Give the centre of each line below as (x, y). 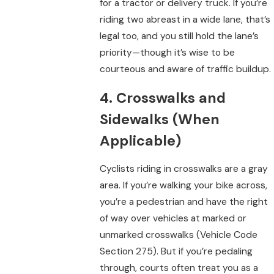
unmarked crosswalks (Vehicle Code (179, 235)
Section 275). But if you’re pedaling (176, 252)
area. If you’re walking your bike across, (184, 186)
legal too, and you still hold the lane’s (180, 36)
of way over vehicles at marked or (173, 219)
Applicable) (141, 140)
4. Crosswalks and (163, 98)
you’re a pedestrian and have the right (184, 202)
